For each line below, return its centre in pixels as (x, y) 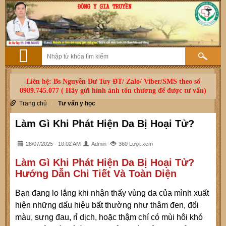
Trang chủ (33, 104)
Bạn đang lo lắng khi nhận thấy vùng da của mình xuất (112, 193)
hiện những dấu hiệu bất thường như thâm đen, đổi (107, 205)
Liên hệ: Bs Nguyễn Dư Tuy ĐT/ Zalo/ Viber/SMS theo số (113, 82)
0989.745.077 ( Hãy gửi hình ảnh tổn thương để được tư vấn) (113, 91)
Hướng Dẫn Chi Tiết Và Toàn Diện (96, 173)
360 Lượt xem (136, 144)
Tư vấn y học (77, 104)
